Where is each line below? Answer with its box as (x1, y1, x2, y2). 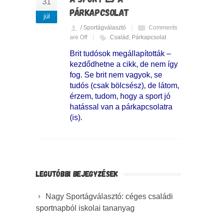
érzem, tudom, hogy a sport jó (70, 92, 170, 100)
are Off (70, 33, 87, 41)
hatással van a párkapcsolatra (70, 102, 172, 111)
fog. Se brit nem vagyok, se (70, 70, 162, 79)
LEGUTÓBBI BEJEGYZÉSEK (36, 168, 118, 178)
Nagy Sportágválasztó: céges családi (46, 192, 173, 201)
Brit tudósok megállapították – (70, 49, 171, 58)
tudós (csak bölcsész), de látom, (70, 81, 179, 90)
